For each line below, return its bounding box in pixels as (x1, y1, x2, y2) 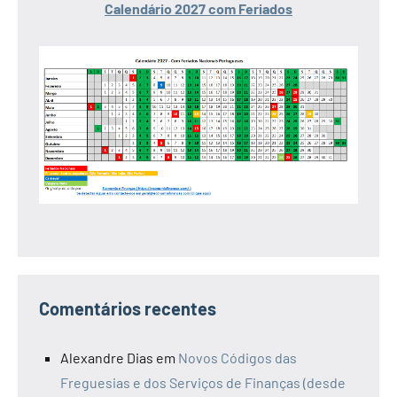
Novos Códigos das (178, 349, 297, 367)
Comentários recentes (39, 298, 216, 320)
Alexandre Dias (60, 349, 153, 367)
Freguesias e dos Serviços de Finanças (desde (60, 374, 346, 392)
